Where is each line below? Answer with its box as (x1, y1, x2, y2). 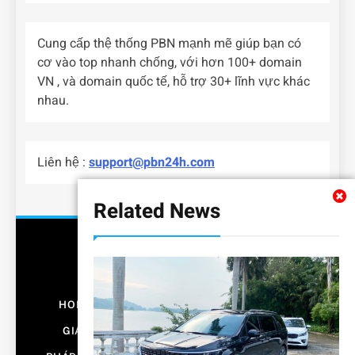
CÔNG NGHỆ (226, 299, 296, 311)
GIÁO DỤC (62, 325, 118, 338)
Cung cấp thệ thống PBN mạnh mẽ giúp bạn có (37, 34, 301, 54)
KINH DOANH (140, 325, 216, 338)
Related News (94, 197, 220, 227)
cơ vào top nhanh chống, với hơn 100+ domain (37, 53, 302, 73)
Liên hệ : (37, 153, 89, 173)
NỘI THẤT (238, 325, 293, 338)
